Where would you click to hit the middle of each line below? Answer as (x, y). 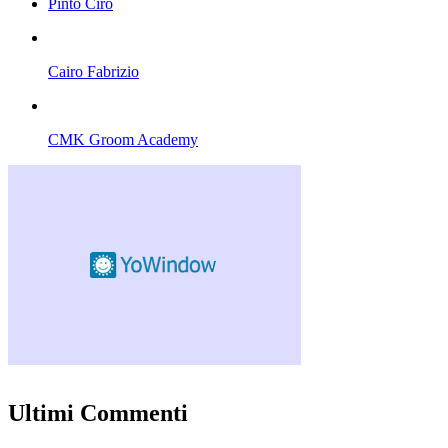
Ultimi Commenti (98, 413)
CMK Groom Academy (123, 140)
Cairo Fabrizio (93, 72)
